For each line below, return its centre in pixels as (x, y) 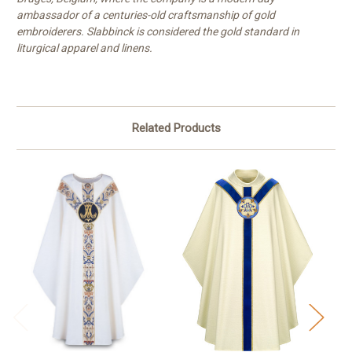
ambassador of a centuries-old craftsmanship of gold (146, 15)
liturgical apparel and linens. (84, 48)
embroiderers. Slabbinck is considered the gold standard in (158, 32)
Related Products (176, 128)
